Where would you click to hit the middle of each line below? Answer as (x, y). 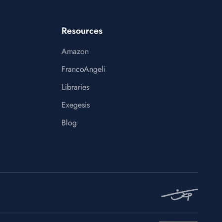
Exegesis (76, 105)
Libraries (75, 87)
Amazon (75, 51)
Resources (82, 31)
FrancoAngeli (83, 69)
